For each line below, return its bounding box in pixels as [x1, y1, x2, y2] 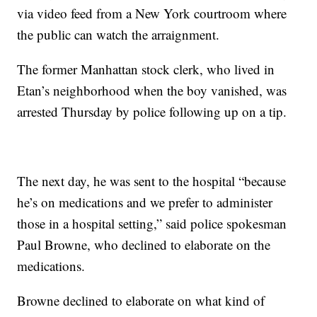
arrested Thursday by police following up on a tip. [17, 103, 287, 121]
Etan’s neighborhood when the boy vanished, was [17, 81, 287, 100]
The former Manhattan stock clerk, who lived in [17, 60, 275, 79]
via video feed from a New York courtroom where [17, 4, 287, 23]
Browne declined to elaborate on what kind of [17, 292, 265, 310]
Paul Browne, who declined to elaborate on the [17, 236, 271, 254]
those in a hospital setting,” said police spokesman [17, 214, 287, 233]
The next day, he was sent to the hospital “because [17, 172, 287, 190]
